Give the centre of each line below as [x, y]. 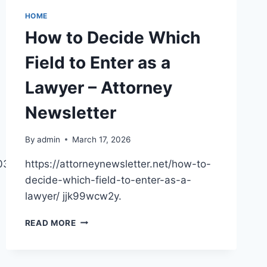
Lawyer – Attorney [98, 88]
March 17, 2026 [101, 139]
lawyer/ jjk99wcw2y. [73, 196]
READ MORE [50, 223]
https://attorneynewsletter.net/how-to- [118, 164]
